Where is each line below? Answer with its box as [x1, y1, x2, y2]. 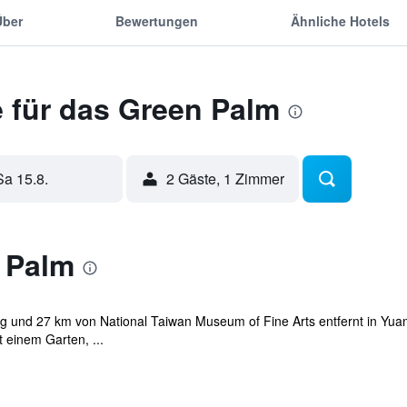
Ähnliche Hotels [291, 11, 391, 30]
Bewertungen [114, 11, 198, 30]
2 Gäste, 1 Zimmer [165, 168, 284, 189]
